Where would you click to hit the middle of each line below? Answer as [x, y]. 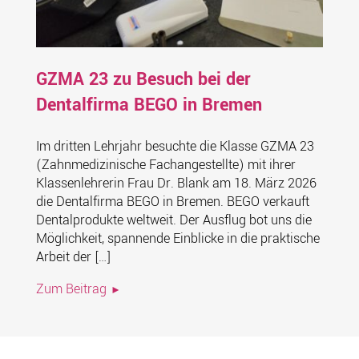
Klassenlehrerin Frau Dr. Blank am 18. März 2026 [176, 184]
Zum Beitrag [71, 289]
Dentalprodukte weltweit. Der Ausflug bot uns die [173, 220]
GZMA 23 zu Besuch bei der [143, 80]
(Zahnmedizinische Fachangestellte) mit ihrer [165, 165]
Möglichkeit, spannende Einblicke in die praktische [177, 239]
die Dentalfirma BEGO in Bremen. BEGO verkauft [172, 202]
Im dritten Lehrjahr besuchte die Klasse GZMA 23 [175, 147]
